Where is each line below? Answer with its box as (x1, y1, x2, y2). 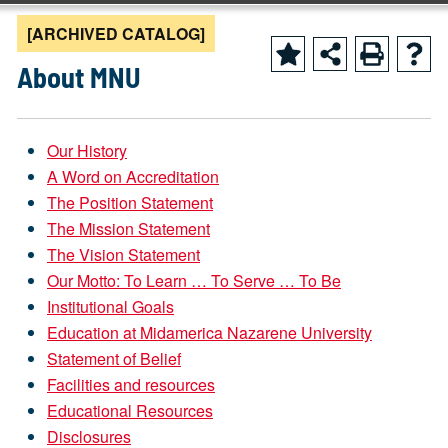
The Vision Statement (47, 243, 200, 266)
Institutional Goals (47, 295, 174, 318)
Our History (47, 139, 127, 162)
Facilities (47, 373, 110, 396)
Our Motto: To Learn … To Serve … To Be (47, 269, 341, 292)
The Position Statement (47, 191, 213, 214)
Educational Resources (47, 399, 213, 422)
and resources (110, 373, 215, 396)
